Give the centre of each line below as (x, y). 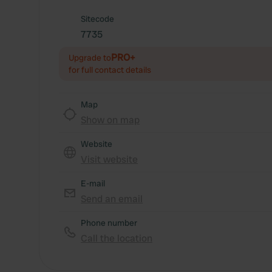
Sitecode (97, 19)
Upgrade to (90, 58)
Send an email (112, 199)
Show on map (110, 120)
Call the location (117, 238)
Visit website (109, 159)
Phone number (109, 223)
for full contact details (110, 70)
